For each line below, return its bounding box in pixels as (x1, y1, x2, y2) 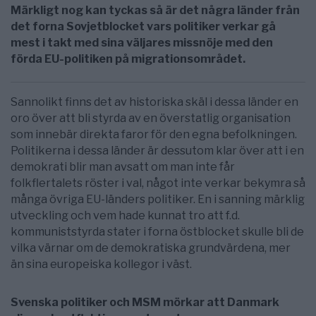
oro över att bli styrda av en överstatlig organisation (11, 111, 291, 126)
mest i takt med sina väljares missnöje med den (11, 35, 273, 49)
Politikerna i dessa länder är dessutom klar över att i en (11, 144, 304, 158)
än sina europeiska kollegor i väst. (11, 257, 192, 272)
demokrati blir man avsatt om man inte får (11, 160, 235, 174)
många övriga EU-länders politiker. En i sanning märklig (11, 193, 305, 207)
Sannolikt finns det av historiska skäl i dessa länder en (11, 95, 298, 109)
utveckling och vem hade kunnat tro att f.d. (11, 209, 240, 223)
